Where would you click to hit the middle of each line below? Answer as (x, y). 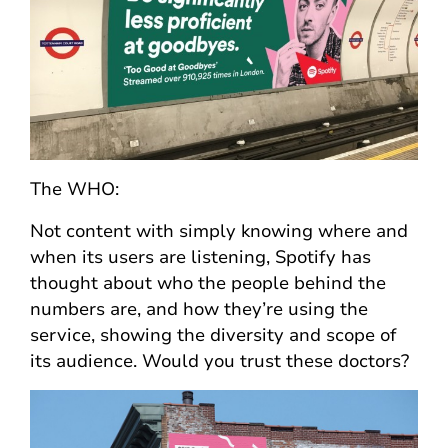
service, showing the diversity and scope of (213, 335)
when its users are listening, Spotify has (200, 257)
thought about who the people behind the (208, 283)
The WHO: (74, 189)
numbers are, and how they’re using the (199, 309)
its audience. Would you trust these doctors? (219, 361)
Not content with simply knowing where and (219, 231)
